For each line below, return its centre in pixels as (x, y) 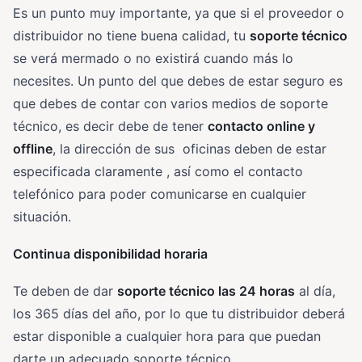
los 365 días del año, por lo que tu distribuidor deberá (179, 313)
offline (33, 148)
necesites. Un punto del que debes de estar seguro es (178, 80)
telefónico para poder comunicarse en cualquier (160, 194)
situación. (42, 216)
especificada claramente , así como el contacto (158, 171)
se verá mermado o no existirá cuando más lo (153, 58)
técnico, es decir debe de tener (110, 126)
